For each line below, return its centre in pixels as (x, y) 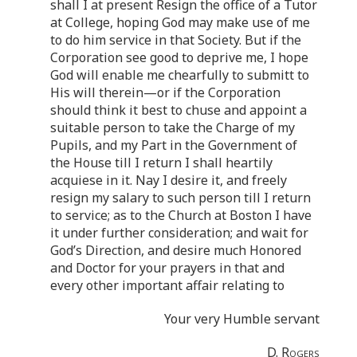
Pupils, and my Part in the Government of (174, 145)
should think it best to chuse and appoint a (178, 110)
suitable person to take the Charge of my (173, 127)
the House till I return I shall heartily (161, 162)
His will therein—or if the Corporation (165, 92)
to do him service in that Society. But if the (176, 39)
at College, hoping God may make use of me (180, 22)
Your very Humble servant (242, 318)
